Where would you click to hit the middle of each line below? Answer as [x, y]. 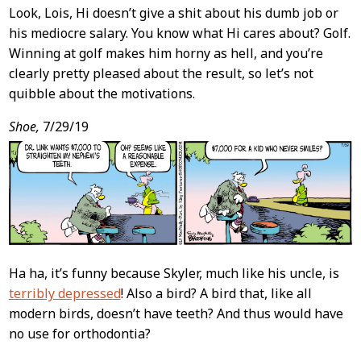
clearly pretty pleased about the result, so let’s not [161, 73]
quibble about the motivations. [102, 93]
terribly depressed [64, 294]
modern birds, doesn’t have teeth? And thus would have [176, 314]
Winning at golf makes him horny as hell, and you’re [166, 53]
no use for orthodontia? [79, 334]
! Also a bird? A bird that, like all [216, 294]
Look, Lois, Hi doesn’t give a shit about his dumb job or [173, 12]
